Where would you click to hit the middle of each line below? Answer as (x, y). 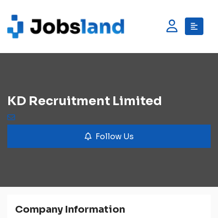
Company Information (70, 209)
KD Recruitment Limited (85, 101)
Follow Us (114, 136)
